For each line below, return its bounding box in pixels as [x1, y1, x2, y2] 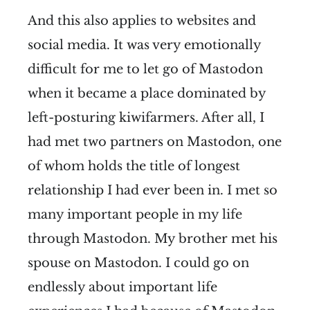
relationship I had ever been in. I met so [28, 182, 277, 198]
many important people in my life [28, 206, 242, 222]
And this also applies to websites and [28, 12, 256, 28]
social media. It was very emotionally [28, 37, 261, 53]
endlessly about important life [28, 279, 217, 295]
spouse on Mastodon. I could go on [28, 255, 249, 271]
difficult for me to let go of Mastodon [28, 61, 263, 77]
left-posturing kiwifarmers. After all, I [28, 109, 264, 125]
